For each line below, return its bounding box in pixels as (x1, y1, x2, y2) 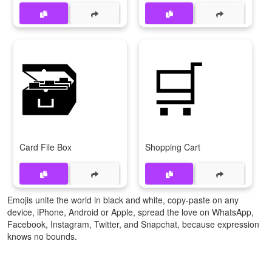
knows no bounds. (7, 230, 77, 243)
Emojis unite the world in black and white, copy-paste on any (7, 194, 239, 206)
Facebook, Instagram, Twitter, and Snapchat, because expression (7, 218, 259, 231)
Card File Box (19, 141, 72, 154)
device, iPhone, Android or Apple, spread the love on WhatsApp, (7, 206, 254, 219)
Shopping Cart (144, 141, 200, 154)
